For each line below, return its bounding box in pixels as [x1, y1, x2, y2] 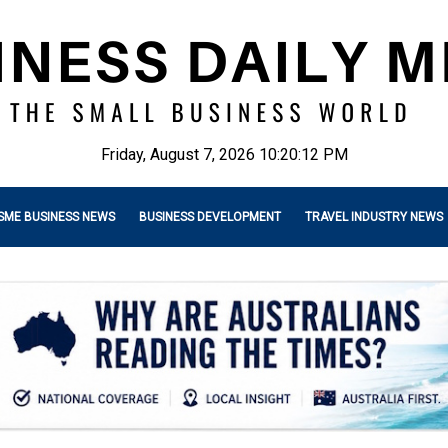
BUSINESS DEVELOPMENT [139, 210, 281, 224]
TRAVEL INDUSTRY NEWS [305, 210, 443, 224]
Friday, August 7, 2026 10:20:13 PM [100, 145, 348, 164]
